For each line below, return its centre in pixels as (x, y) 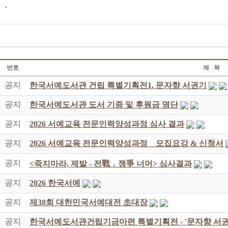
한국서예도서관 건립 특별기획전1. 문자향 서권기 (118, 85)
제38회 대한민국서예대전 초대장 (89, 202)
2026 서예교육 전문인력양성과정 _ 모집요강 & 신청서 (126, 143)
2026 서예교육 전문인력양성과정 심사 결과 (107, 124)
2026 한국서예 (55, 183)
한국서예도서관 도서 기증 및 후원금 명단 (104, 105)
